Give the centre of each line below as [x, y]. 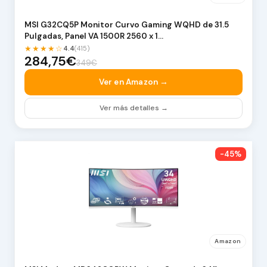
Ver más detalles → [133, 108]
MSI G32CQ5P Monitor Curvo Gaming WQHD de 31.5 [126, 24]
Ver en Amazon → [133, 82]
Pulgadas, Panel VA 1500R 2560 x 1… [94, 36]
